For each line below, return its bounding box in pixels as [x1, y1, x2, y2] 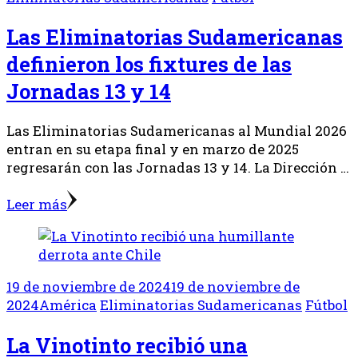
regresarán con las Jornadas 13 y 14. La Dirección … [6, 158, 349, 177]
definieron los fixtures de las [6, 50, 292, 78]
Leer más [6, 195, 67, 214]
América [39, 296, 97, 315]
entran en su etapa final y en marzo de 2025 [6, 140, 299, 159]
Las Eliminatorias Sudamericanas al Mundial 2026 [6, 121, 347, 141]
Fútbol [305, 296, 348, 315]
